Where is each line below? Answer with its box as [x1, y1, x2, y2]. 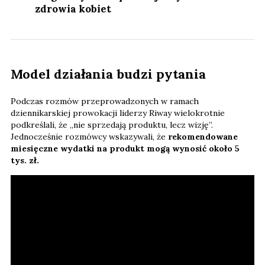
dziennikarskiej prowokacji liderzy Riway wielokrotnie [11, 107, 225, 118]
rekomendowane [168, 131, 238, 142]
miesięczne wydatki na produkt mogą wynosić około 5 [11, 143, 240, 154]
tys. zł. [11, 154, 39, 166]
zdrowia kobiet [35, 2, 112, 15]
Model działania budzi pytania [11, 65, 206, 82]
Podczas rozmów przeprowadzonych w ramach [11, 95, 199, 106]
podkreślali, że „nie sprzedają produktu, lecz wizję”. [11, 119, 213, 130]
